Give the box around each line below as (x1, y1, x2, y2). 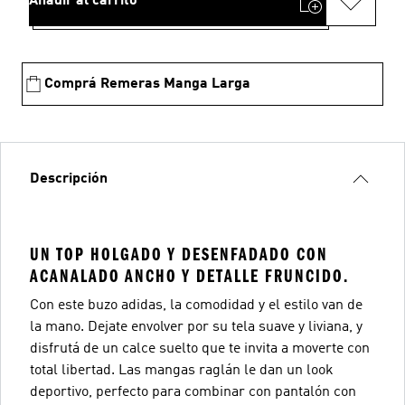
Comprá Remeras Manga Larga (44, 76, 250, 91)
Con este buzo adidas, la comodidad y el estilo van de (30, 297, 363, 313)
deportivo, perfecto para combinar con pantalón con (30, 384, 356, 400)
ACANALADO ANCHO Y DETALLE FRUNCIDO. (30, 265, 349, 287)
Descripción (30, 171, 108, 186)
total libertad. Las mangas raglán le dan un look (30, 363, 334, 378)
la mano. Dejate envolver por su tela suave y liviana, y (30, 319, 363, 334)
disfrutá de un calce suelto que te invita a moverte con (30, 341, 370, 356)
